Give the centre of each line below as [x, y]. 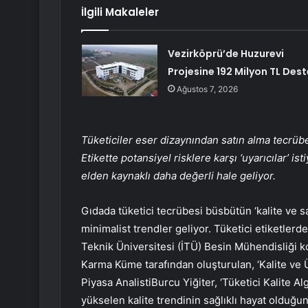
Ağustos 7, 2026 [207, 89]
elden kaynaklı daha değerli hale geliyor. [178, 176]
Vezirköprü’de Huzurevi [225, 54]
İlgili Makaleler [120, 12]
